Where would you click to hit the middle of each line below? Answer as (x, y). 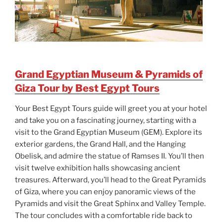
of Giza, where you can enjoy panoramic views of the (105, 192)
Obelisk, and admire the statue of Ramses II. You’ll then (110, 156)
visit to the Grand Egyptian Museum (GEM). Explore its (109, 133)
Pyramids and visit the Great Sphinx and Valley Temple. (110, 204)
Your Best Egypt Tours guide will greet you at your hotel (111, 109)
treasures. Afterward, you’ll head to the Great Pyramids (111, 180)
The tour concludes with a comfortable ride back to (104, 216)
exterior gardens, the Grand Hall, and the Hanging (100, 144)
